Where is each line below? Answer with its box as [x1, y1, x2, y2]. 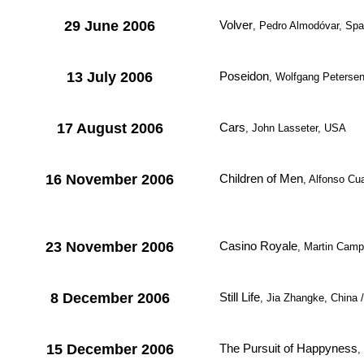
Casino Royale [219, 239, 297, 253]
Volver [219, 18, 253, 32]
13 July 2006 [67, 69, 153, 85]
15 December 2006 [45, 341, 174, 357]
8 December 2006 [50, 290, 170, 306]
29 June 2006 [64, 18, 155, 34]
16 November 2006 [45, 171, 174, 188]
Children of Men [219, 171, 303, 185]
